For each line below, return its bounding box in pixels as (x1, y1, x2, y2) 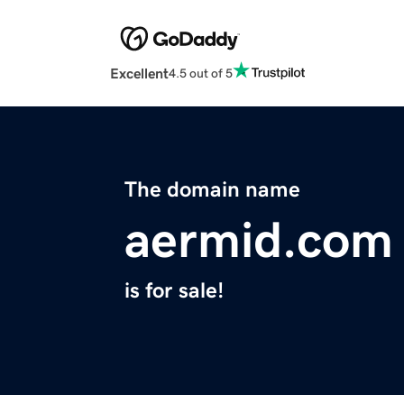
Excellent (110, 66, 169, 81)
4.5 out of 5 (169, 66, 233, 79)
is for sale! (124, 280, 224, 302)
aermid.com (124, 215, 393, 266)
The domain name (124, 179, 300, 201)
